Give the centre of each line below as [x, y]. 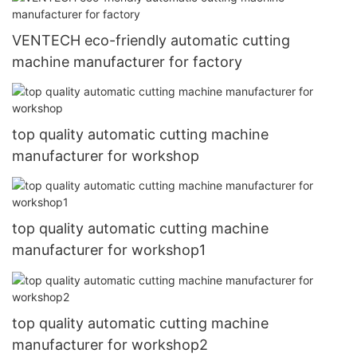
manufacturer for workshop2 [110, 344]
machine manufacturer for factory [127, 61]
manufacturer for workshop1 [109, 250]
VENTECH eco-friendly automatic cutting [151, 40]
